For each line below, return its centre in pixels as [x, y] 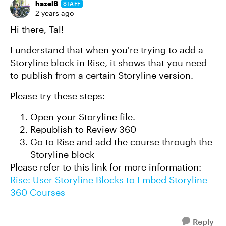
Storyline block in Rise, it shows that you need [108, 63]
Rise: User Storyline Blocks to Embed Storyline [109, 180]
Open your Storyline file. [83, 117]
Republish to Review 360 [83, 129]
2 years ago [54, 13]
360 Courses [38, 192]
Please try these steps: [58, 96]
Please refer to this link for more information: [106, 167]
